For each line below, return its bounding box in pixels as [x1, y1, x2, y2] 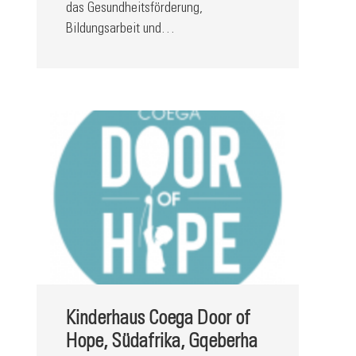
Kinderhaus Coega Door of [65, 309, 250, 330]
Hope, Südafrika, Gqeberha [65, 332, 257, 353]
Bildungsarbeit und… [65, 21, 175, 37]
